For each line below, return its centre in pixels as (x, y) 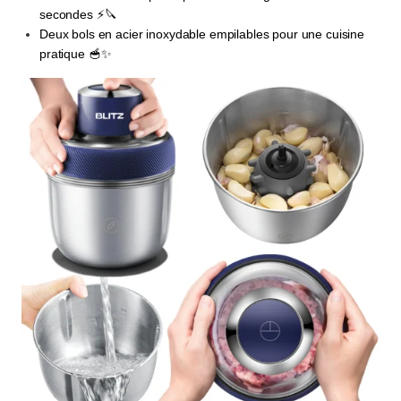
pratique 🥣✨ (76, 54)
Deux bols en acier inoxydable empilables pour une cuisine (202, 34)
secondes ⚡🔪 (78, 15)
